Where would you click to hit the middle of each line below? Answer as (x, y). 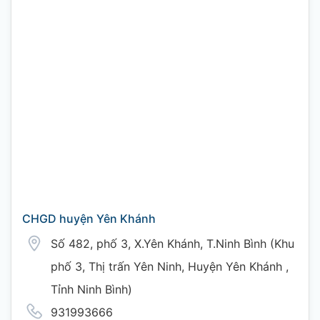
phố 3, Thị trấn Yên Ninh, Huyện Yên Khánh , (170, 266)
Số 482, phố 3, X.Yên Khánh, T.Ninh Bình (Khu (172, 244)
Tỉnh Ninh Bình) (91, 289)
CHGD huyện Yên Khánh (89, 219)
